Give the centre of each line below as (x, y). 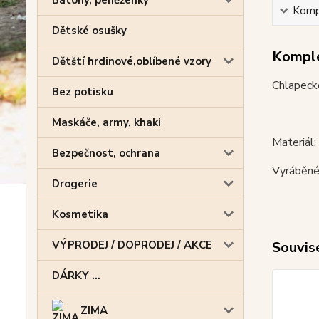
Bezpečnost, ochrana (106, 153)
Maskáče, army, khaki (106, 122)
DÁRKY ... (76, 276)
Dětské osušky (89, 31)
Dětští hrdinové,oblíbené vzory (132, 61)
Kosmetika (80, 214)
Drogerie (75, 184)
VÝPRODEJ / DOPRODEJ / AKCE (132, 245)
